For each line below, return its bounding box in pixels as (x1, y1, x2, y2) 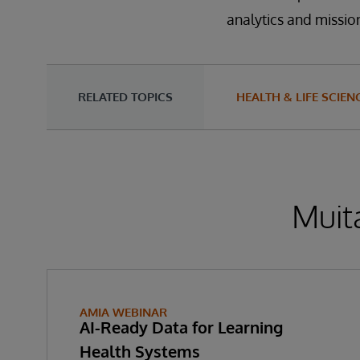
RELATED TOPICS (78, 89, 173, 104)
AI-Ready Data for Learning (80, 317, 283, 337)
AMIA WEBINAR (80, 305, 167, 320)
